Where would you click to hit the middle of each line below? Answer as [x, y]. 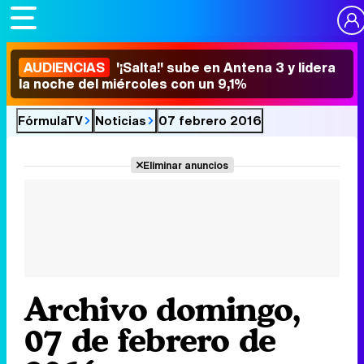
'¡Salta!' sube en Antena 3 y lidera [224, 67]
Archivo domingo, [163, 309]
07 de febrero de [150, 340]
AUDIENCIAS [64, 67]
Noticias [121, 120]
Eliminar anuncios [185, 165]
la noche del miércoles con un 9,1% [133, 84]
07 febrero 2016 [210, 120]
